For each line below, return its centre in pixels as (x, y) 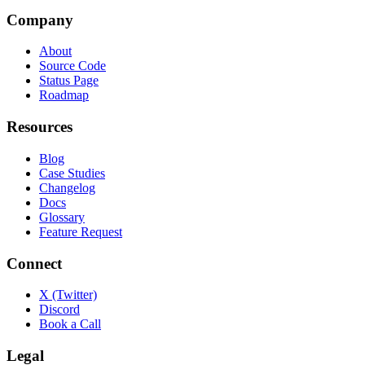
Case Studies (72, 173)
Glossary (62, 217)
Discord (59, 310)
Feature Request (81, 231)
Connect (34, 263)
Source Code (73, 66)
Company (40, 20)
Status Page (69, 81)
